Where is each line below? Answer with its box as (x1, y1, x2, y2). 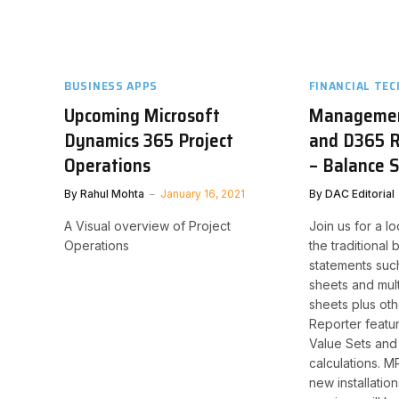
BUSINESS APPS (64, 75, 159, 95)
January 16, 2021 (160, 186, 245, 200)
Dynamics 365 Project (64, 125, 233, 155)
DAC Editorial (324, 186, 395, 200)
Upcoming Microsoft (64, 100, 220, 130)
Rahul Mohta (80, 186, 144, 200)
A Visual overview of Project (64, 217, 231, 233)
